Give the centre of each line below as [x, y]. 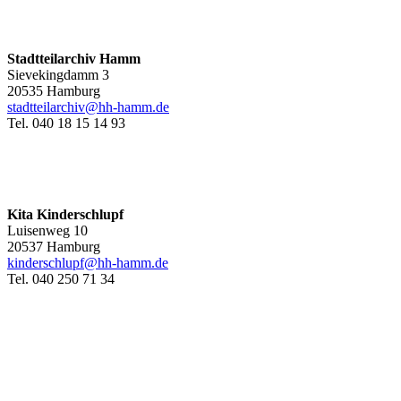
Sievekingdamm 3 [58, 75]
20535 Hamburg [54, 91]
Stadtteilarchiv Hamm [74, 59]
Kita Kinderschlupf [65, 215]
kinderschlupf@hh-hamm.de [88, 263]
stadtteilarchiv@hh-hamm [80, 107]
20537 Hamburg [54, 247]
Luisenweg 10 [47, 231]
